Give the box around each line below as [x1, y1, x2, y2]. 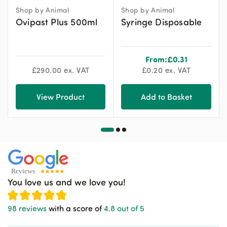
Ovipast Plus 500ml [16, 15, 98, 27]
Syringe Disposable [121, 15, 202, 27]
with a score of [47, 203, 104, 214]
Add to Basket [140, 91, 192, 102]
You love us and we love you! [8, 176, 126, 188]
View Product [36, 91, 85, 102]
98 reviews [8, 203, 47, 214]
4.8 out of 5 [104, 203, 144, 214]
